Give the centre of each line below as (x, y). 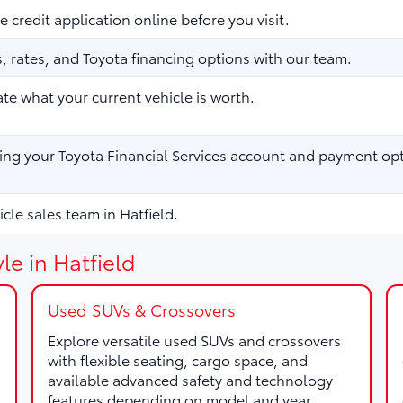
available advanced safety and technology (190, 379)
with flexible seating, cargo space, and (177, 359)
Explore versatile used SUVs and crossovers (194, 340)
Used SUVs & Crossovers (141, 309)
